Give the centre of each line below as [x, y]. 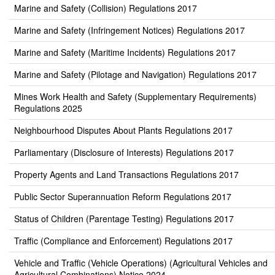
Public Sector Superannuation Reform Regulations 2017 [123, 196]
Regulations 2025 [48, 108]
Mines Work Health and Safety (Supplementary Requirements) [135, 96]
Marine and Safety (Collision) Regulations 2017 [106, 8]
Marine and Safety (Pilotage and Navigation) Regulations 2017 [135, 74]
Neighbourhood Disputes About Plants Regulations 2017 [123, 130]
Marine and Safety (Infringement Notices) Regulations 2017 [130, 30]
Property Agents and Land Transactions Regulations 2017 [126, 174]
